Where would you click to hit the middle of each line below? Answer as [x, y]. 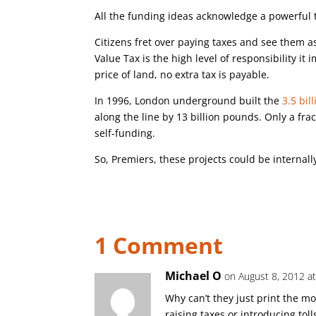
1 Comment [159, 245]
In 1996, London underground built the [189, 101]
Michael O [194, 276]
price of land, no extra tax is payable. [182, 74]
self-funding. [125, 133]
